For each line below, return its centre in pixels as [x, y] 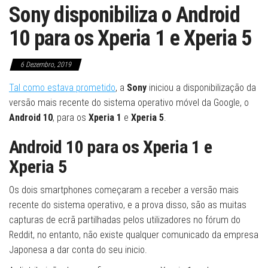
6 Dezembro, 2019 [46, 65]
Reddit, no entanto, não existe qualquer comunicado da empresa [134, 235]
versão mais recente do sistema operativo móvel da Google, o [129, 103]
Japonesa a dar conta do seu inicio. [78, 250]
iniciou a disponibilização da [201, 88]
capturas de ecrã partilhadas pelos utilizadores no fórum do [125, 220]
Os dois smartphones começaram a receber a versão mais [124, 190]
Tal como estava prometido [62, 88]
